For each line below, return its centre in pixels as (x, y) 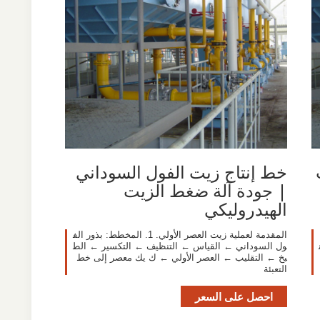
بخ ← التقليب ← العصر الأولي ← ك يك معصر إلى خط (181, 257)
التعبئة (275, 269)
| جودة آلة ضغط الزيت (205, 190)
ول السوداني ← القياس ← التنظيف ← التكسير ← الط (180, 246)
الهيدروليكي (245, 209)
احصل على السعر (234, 296)
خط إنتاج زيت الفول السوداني (181, 171)
